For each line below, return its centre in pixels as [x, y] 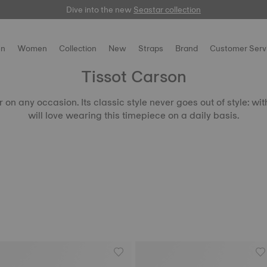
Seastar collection [167, 10]
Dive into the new [100, 10]
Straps [151, 48]
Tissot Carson [133, 76]
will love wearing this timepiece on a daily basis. [133, 115]
